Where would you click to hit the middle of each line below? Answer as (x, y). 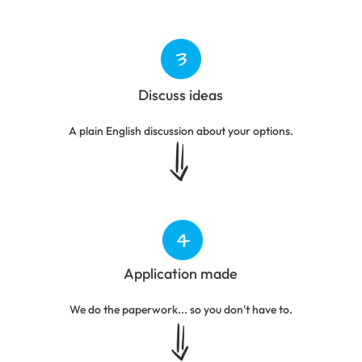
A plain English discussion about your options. (181, 130)
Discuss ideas (181, 95)
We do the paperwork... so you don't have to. (181, 309)
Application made (181, 273)
